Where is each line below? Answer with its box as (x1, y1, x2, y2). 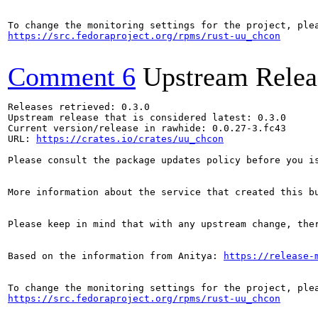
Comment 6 (8, 62, 136, 92)
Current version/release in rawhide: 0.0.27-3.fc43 (8, 123, 286, 133)
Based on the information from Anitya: (8, 251, 224, 261)
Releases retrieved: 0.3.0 (8, 102, 150, 112)
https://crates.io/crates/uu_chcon (36, 133, 224, 144)
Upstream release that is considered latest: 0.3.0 (8, 112, 286, 123)
